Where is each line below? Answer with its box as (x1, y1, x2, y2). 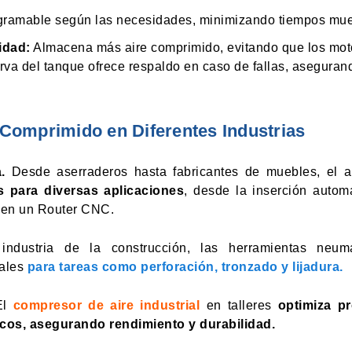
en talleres (200, 299, 278, 313)
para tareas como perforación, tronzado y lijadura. (27, 260, 343, 274)
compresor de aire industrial (13, 299, 200, 313)
